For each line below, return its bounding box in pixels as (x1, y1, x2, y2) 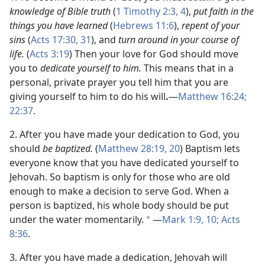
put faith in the (193, 5, 254, 18)
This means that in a (144, 62, 234, 75)
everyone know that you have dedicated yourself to (9, 156, 239, 169)
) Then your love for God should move (69, 47, 238, 60)
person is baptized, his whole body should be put (9, 199, 229, 212)
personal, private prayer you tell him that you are (9, 76, 228, 89)
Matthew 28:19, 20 (98, 142, 180, 155)
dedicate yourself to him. (40, 62, 144, 75)
